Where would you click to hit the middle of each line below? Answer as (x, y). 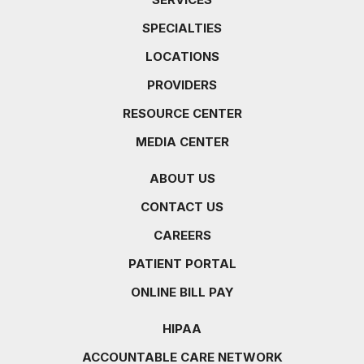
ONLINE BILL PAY (182, 292)
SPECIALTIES (182, 28)
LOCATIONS (182, 57)
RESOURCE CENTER (182, 114)
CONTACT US (182, 207)
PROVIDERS (182, 85)
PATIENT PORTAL (182, 264)
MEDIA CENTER (182, 142)
